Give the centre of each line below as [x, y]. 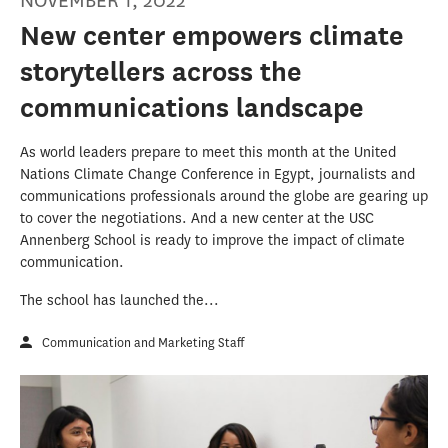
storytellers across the [161, 72]
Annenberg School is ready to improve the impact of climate [212, 241]
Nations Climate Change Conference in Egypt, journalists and [217, 175]
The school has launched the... [119, 301]
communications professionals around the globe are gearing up [224, 197]
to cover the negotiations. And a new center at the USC [197, 219]
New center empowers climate [212, 36]
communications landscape [192, 108]
